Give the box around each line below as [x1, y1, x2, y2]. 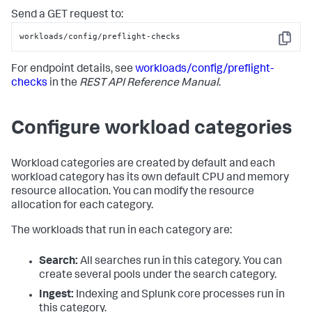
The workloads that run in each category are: [11, 225, 232, 237]
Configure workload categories [11, 119, 292, 139]
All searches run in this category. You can [78, 256, 282, 267]
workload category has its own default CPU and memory [11, 172, 289, 184]
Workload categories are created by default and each [11, 158, 275, 170]
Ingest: [39, 289, 74, 301]
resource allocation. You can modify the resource [11, 186, 254, 198]
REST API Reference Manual [79, 77, 219, 89]
